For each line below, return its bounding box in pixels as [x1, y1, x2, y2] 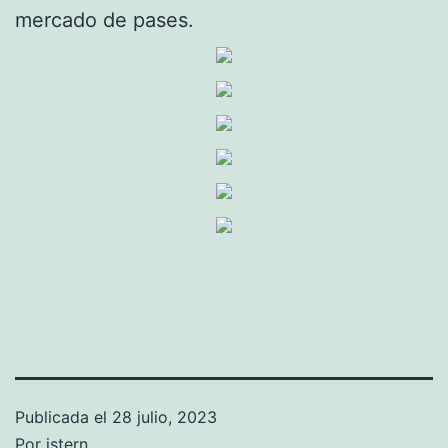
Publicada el [15, 406, 112, 427]
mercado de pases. [15, 7, 194, 32]
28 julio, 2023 [112, 406, 217, 427]
